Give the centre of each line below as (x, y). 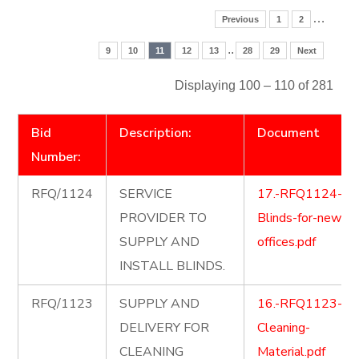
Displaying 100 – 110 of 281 (254, 85)
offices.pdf (287, 242)
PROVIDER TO (163, 218)
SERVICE (146, 194)
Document (289, 133)
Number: (56, 157)
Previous (240, 19)
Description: (156, 133)
